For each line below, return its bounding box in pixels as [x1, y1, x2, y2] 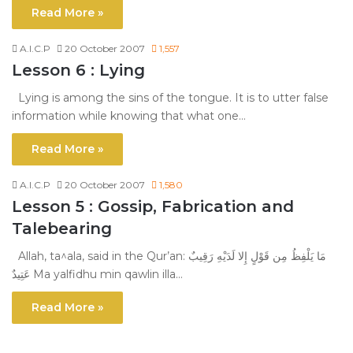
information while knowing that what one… [12, 109, 246, 124]
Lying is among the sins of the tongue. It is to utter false [12, 91, 329, 106]
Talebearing [12, 219, 112, 239]
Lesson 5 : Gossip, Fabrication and [12, 197, 294, 217]
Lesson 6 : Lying [12, 61, 145, 80]
